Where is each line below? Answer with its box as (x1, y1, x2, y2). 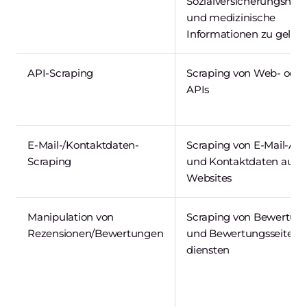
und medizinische (186, 10, 275, 24)
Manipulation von (27, 210, 114, 223)
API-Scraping (27, 66, 93, 79)
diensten (186, 243, 230, 256)
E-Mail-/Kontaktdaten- (27, 138, 139, 151)
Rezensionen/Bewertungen (27, 226, 164, 240)
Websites (186, 171, 232, 184)
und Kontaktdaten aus (186, 154, 298, 168)
